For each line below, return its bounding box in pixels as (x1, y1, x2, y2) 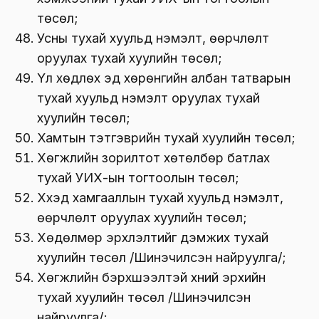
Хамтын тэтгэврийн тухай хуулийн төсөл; (37, 130, 296, 145)
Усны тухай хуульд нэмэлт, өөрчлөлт (37, 30, 269, 46)
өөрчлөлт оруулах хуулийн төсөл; (37, 209, 247, 225)
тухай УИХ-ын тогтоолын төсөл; (37, 169, 239, 185)
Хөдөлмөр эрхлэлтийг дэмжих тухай (37, 229, 268, 245)
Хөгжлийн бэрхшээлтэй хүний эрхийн (37, 269, 266, 285)
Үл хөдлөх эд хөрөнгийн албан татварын (37, 70, 291, 85)
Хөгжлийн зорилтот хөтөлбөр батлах (37, 150, 270, 165)
